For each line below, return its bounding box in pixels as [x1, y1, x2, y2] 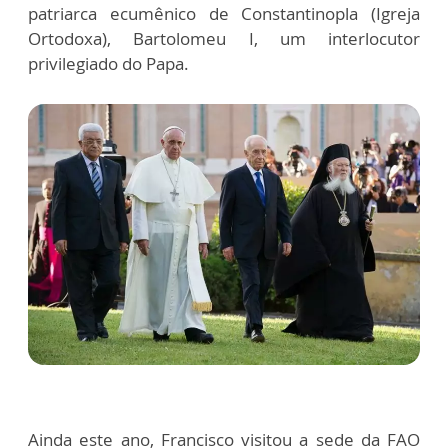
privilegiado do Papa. [28, 52, 189, 76]
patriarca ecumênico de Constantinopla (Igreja [28, 2, 420, 26]
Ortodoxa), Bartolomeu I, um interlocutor [28, 27, 420, 51]
